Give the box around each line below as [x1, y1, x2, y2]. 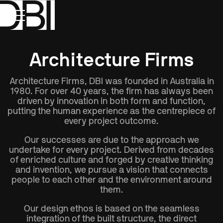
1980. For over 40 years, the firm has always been [10, 87, 213, 96]
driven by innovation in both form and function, [17, 97, 206, 106]
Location [134, 39, 170, 48]
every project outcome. [64, 117, 159, 126]
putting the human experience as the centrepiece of [7, 107, 216, 116]
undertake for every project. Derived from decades [9, 146, 214, 155]
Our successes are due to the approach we [24, 136, 199, 145]
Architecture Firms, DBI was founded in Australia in [9, 77, 214, 86]
